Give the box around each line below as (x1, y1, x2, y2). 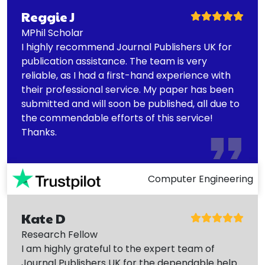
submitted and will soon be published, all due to (21, 96, 240, 111)
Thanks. (21, 125, 57, 139)
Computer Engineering (148, 172, 253, 186)
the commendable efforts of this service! (21, 111, 213, 125)
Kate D (21, 209, 66, 228)
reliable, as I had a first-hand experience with (21, 68, 231, 82)
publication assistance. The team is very (21, 54, 207, 68)
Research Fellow (21, 228, 98, 242)
